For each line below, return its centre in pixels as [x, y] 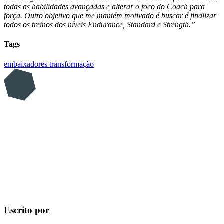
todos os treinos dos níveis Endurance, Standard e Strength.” [100, 25]
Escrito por [27, 210]
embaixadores [27, 64]
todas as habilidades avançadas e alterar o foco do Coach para [104, 7]
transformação [72, 64]
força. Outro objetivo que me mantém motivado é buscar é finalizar [110, 16]
